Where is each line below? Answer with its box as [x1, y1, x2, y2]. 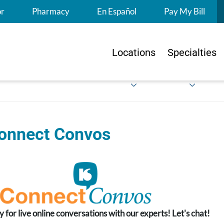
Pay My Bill [164, 6, 205, 16]
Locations [112, 46, 155, 58]
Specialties [167, 46, 216, 58]
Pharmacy [32, 6, 69, 16]
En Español [97, 6, 136, 16]
